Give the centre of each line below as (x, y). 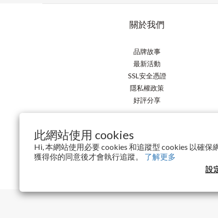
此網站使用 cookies (84, 135)
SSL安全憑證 (147, 75)
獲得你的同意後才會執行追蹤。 (89, 156)
